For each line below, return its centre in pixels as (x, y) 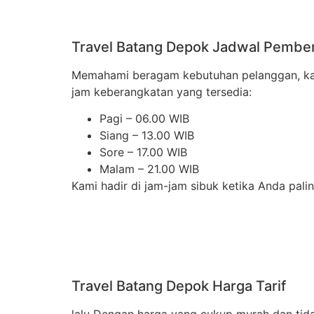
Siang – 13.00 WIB (147, 136)
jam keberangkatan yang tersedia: (162, 91)
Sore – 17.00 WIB (143, 152)
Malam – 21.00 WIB (149, 169)
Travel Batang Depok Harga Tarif (179, 286)
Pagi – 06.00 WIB (144, 119)
